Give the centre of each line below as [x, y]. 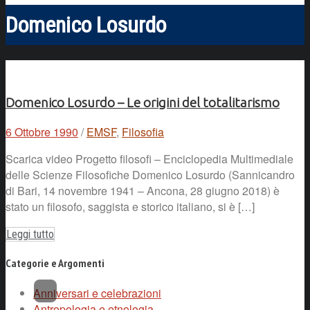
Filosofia [143, 132]
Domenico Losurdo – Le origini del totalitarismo [143, 103]
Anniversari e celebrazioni [97, 293]
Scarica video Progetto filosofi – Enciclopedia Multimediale [149, 159]
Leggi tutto [30, 235]
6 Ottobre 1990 [42, 132]
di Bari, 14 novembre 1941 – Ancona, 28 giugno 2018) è [143, 191]
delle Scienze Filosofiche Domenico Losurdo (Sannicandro [150, 175]
